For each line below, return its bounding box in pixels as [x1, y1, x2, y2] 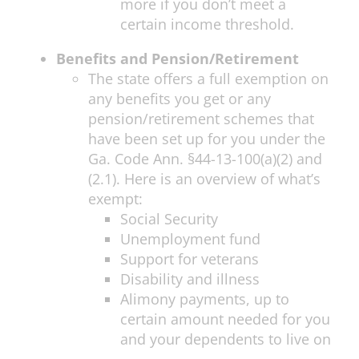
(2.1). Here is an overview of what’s [88, 169, 321, 189]
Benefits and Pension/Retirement [56, 49, 299, 69]
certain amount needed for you [120, 309, 330, 329]
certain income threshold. [120, 14, 294, 34]
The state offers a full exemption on [88, 69, 329, 89]
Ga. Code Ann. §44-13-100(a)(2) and [88, 149, 322, 169]
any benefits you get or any [88, 89, 271, 109]
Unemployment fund [120, 229, 260, 249]
